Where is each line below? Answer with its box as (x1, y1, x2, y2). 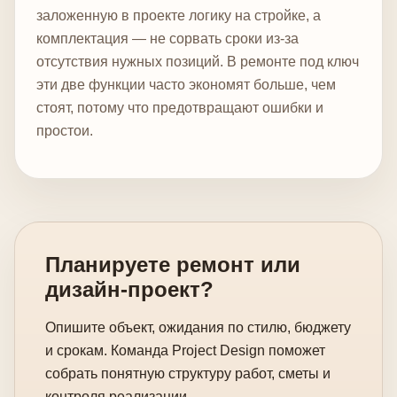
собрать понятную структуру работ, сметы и (45, 365, 331, 381)
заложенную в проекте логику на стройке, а (36, 7, 321, 23)
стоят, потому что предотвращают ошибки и (36, 99, 323, 115)
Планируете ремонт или (45, 252, 300, 276)
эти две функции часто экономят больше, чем (36, 76, 336, 92)
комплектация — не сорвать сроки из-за (36, 30, 299, 46)
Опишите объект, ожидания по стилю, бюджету (45, 319, 351, 335)
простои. (36, 122, 93, 138)
